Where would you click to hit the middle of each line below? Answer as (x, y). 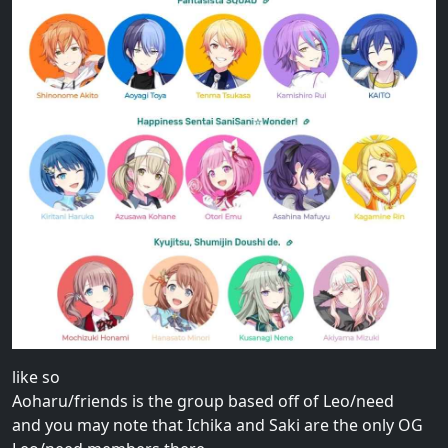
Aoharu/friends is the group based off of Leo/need (203, 400)
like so (36, 376)
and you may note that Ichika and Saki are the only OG (217, 424)
